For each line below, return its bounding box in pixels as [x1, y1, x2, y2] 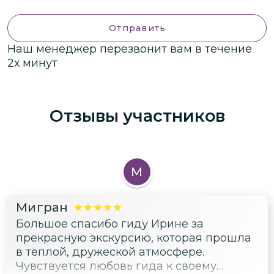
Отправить [109, 23, 166, 34]
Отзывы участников [49, 105, 225, 126]
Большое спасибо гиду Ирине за [16, 217, 204, 231]
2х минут [7, 56, 57, 70]
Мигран [16, 200, 68, 215]
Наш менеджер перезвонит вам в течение [7, 42, 252, 56]
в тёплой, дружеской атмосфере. [16, 245, 204, 259]
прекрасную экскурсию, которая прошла [16, 231, 251, 245]
